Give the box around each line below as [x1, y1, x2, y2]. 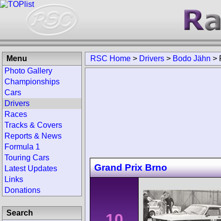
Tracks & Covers [4, 121, 62, 129]
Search [6, 209, 33, 217]
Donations [4, 186, 40, 194]
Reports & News [4, 132, 62, 140]
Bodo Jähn [173, 54, 211, 63]
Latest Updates [4, 164, 57, 173]
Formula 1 [4, 143, 40, 151]
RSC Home [90, 54, 131, 63]
